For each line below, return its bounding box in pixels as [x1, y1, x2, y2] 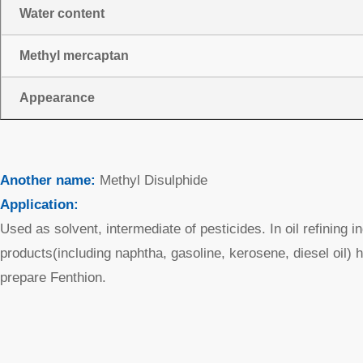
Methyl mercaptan [19, 48, 129, 62]
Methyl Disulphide [100, 172, 207, 188]
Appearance [19, 90, 95, 105]
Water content [19, 6, 105, 20]
